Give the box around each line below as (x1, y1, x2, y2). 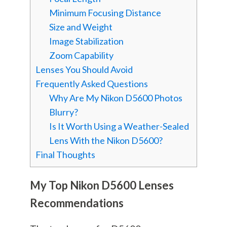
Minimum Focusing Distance (49, 7, 161, 18)
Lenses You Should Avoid (35, 63, 133, 75)
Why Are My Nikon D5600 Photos (49, 92, 182, 103)
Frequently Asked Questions (35, 78, 148, 89)
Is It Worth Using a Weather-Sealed (49, 120, 189, 132)
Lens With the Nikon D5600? (49, 134, 163, 146)
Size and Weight (49, 21, 112, 32)
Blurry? (49, 106, 78, 118)
